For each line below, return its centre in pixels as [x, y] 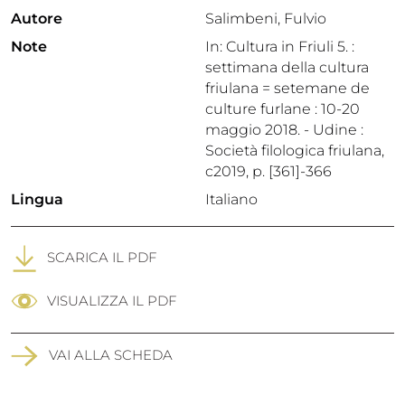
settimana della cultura [287, 67]
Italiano [231, 199]
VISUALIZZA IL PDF [112, 301]
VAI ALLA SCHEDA [111, 354]
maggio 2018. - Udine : [284, 130]
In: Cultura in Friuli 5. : [280, 47]
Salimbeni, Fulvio [266, 19]
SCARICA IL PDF [102, 257]
